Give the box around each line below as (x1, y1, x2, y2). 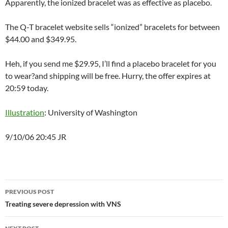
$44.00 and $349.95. (5, 34, 76, 44)
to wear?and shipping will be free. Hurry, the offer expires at (5, 70, 211, 80)
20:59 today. (5, 82, 48, 93)
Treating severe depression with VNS (5, 199, 121, 208)
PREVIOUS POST (5, 187, 54, 195)
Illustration (5, 107, 44, 117)
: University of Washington (44, 107, 137, 117)
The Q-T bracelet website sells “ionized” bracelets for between (5, 21, 220, 32)
